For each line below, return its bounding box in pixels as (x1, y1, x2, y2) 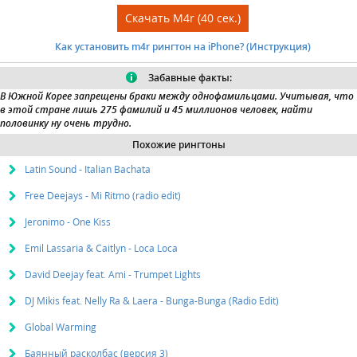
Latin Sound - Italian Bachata (25, 163, 151, 177)
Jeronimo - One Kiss (25, 215, 111, 229)
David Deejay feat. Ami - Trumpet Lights (25, 268, 201, 282)
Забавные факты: (148, 71, 232, 85)
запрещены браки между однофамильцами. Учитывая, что (72, 89, 354, 104)
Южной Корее (8, 89, 72, 104)
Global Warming (25, 320, 96, 335)
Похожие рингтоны (131, 138, 226, 152)
